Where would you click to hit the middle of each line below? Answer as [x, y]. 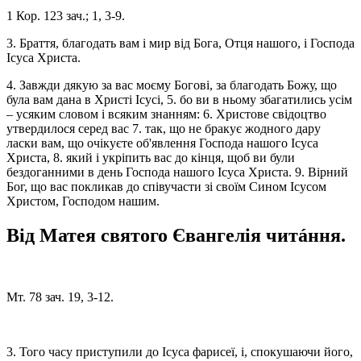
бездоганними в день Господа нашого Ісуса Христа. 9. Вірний [177, 172]
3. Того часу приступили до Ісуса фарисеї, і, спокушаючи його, [180, 351]
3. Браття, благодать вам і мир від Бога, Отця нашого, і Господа [180, 43]
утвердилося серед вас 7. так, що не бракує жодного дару [164, 128]
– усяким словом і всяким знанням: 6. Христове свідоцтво [166, 114]
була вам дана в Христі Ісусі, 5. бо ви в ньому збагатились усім [179, 99]
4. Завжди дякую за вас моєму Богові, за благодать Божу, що [172, 85]
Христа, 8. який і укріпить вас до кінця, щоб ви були [151, 157]
